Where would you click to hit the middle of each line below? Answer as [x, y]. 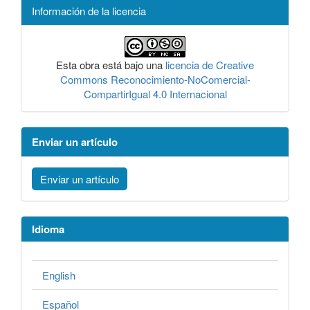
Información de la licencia [89, 11]
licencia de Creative [210, 65]
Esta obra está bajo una [111, 65]
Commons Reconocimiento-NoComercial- [155, 80]
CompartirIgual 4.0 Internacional [155, 94]
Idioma [48, 229]
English [59, 275]
